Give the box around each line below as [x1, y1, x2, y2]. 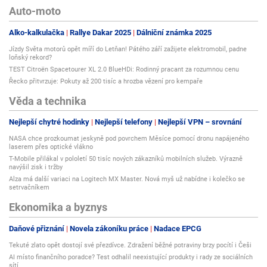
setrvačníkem [9, 184, 49, 192]
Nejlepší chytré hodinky [9, 117, 89, 127]
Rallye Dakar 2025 [70, 27, 131, 37]
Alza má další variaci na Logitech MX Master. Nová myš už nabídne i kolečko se [9, 175, 245, 184]
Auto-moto [9, 5, 61, 18]
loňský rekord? [9, 53, 52, 61]
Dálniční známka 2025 [136, 27, 212, 37]
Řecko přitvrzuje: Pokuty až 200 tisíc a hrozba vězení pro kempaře [9, 77, 203, 85]
